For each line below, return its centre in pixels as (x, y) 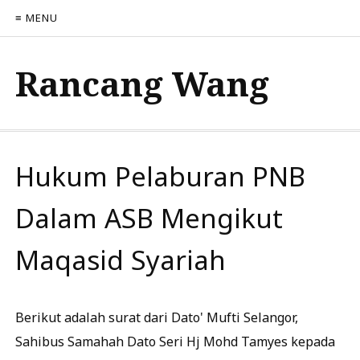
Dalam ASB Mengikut (149, 218)
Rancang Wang (142, 83)
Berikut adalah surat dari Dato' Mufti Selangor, (157, 317)
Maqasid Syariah (121, 260)
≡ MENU (37, 18)
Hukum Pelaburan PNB (160, 176)
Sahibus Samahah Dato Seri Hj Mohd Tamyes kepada (175, 342)
